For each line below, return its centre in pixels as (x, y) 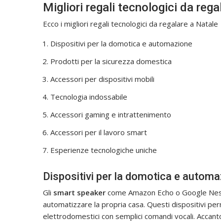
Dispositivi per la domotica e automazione (121, 43)
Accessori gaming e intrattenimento (111, 114)
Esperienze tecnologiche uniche (104, 150)
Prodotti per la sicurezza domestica (111, 61)
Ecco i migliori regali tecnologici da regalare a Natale (130, 23)
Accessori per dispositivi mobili (102, 79)
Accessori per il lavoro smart (99, 132)
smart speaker (79, 192)
